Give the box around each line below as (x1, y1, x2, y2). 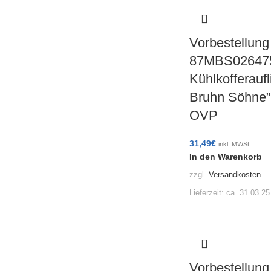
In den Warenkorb (189, 151, 262, 162)
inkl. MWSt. (218, 140, 251, 148)
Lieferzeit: (189, 189, 226, 198)
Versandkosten (208, 171, 261, 180)
